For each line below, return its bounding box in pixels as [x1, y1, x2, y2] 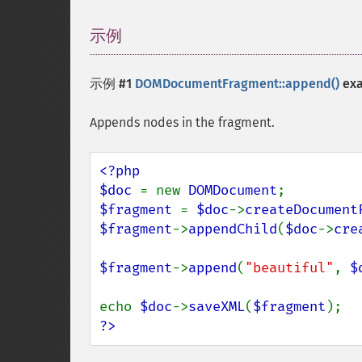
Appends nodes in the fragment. [90, 115, 275, 130]
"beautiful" [245, 259, 334, 276]
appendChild [188, 221, 277, 238]
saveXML [188, 298, 245, 315]
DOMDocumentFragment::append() [135, 76, 339, 91]
